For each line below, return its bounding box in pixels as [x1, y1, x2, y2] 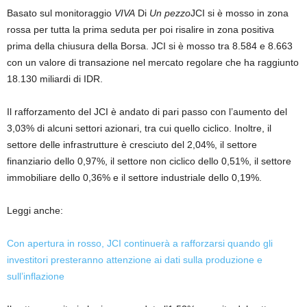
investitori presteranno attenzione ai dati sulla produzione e [7, 254, 262, 265]
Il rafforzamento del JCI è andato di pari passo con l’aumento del [7, 106, 287, 117]
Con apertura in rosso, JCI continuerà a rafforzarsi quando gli [7, 237, 273, 249]
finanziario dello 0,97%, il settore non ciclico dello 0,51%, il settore [7, 155, 291, 167]
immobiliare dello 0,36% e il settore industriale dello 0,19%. [7, 171, 262, 183]
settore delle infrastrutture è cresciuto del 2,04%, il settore [7, 138, 257, 150]
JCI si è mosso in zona [191, 7, 288, 19]
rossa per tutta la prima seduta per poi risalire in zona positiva [7, 23, 274, 35]
